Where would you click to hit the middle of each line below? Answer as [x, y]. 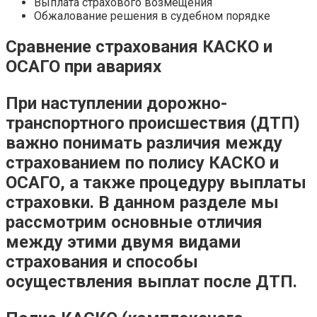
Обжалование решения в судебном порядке [152, 16]
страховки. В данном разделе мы [142, 202]
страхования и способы [102, 261]
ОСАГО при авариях [83, 66]
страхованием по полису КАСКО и [142, 162]
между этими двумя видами [123, 242]
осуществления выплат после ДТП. [151, 281]
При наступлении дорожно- [116, 103]
